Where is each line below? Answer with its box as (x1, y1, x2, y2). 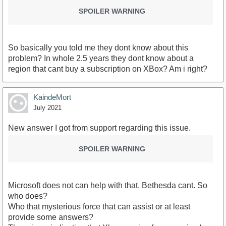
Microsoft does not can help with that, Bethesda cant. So (8, 181, 207, 190)
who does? (8, 191, 47, 200)
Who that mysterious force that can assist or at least (8, 202, 190, 211)
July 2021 (33, 103, 62, 111)
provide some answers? (8, 212, 93, 221)
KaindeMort (33, 92, 71, 101)
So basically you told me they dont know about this (8, 43, 188, 52)
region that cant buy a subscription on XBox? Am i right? (8, 64, 207, 73)
